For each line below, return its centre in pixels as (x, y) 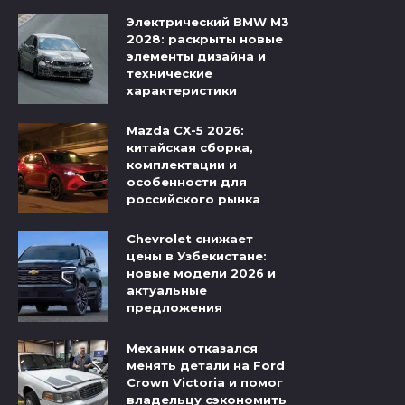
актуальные (167, 291)
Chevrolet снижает (190, 239)
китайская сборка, (190, 148)
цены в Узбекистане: (197, 256)
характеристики (182, 91)
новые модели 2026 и (201, 273)
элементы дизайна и (196, 57)
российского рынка (193, 199)
